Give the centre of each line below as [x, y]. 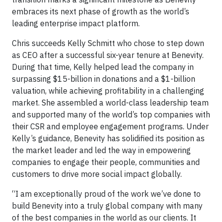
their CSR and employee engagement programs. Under [110, 126]
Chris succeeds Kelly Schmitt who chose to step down [108, 43]
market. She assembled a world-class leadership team [110, 103]
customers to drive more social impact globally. [97, 174]
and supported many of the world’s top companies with [111, 114]
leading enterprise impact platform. [76, 23]
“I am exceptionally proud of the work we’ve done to [106, 194]
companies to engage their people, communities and [106, 162]
